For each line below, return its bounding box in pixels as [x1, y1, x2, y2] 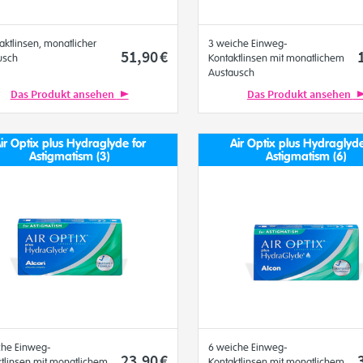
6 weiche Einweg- [207, 341, 288, 354]
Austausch [207, 66, 254, 79]
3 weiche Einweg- [207, 37, 288, 50]
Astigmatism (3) [28, 148, 110, 164]
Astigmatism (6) [265, 148, 347, 164]
